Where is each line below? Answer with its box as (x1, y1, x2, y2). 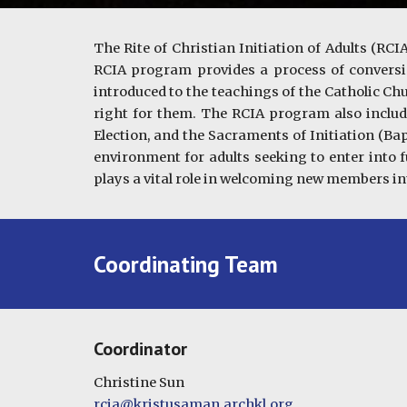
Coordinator (93, 337, 187, 361)
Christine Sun (93, 374, 184, 391)
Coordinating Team (93, 249, 278, 279)
